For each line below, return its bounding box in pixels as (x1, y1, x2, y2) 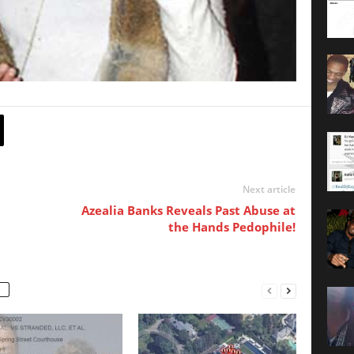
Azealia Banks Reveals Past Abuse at (81, 202, 296, 219)
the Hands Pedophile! (168, 219, 296, 235)
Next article (242, 183, 296, 197)
